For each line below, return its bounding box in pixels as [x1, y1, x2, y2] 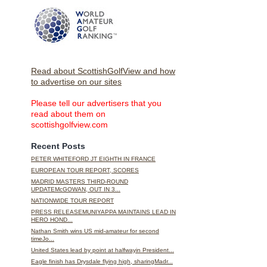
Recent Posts [31, 141, 85, 151]
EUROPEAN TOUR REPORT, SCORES [31, 167, 139, 174]
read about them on [31, 109, 105, 119]
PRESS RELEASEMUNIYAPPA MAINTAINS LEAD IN [31, 209, 176, 216]
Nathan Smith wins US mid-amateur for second [31, 228, 159, 235]
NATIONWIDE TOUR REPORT [31, 197, 114, 204]
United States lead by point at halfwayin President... [31, 247, 174, 254]
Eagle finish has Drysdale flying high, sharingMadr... [31, 258, 173, 265]
